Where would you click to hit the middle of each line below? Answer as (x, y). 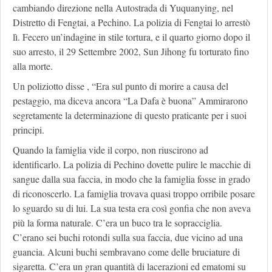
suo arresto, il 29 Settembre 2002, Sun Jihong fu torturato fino (131, 52)
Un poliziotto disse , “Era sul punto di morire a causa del (121, 86)
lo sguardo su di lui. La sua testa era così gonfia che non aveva (132, 208)
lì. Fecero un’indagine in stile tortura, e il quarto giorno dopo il (131, 37)
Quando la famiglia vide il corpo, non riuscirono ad (110, 150)
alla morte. (33, 66)
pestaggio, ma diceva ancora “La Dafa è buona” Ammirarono (130, 101)
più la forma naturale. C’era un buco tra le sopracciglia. (117, 223)
